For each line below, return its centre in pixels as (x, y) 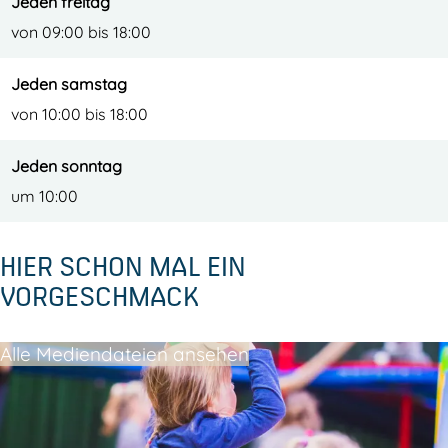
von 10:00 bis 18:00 (79, 114)
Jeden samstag (69, 84)
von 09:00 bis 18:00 (81, 32)
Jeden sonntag (66, 166)
